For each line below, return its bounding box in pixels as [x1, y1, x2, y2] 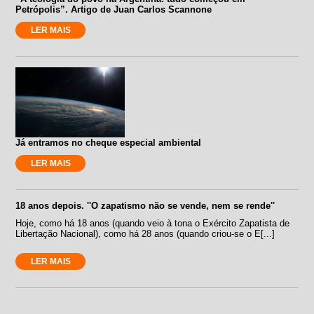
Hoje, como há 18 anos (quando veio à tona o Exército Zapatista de [15, 217, 290, 228]
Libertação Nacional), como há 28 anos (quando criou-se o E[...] [15, 228, 275, 239]
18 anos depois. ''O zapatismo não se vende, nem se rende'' [15, 200, 275, 211]
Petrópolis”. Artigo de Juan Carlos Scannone [15, 4, 212, 15]
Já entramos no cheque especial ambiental [15, 137, 202, 148]
